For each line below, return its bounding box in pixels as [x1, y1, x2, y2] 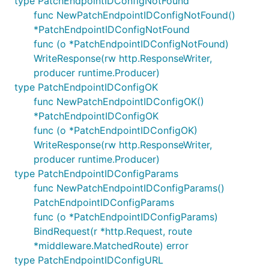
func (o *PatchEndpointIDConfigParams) [34, 211, 218, 223]
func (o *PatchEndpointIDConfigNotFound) [34, 38, 229, 50]
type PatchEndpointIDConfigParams [14, 168, 178, 180]
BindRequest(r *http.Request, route [34, 225, 192, 237]
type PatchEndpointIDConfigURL [14, 254, 163, 266]
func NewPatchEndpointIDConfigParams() [34, 182, 225, 194]
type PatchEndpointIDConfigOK [14, 81, 158, 93]
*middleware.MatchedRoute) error [34, 240, 189, 252]
